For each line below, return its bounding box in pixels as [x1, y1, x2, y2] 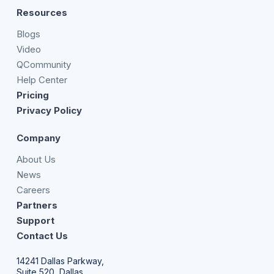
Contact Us [16, 230, 68, 242]
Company [16, 132, 61, 144]
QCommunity [16, 59, 71, 71]
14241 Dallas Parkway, [16, 256, 104, 267]
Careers [16, 184, 50, 196]
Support [16, 215, 54, 227]
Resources [16, 7, 67, 19]
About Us [16, 154, 56, 166]
